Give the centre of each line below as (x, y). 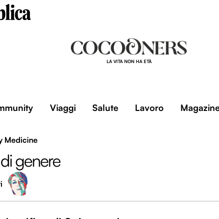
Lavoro (149, 108)
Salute (105, 108)
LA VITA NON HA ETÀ (129, 61)
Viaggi (63, 108)
